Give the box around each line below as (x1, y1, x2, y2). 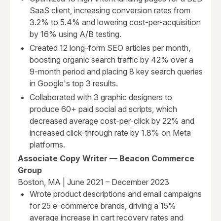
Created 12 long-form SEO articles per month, (30, 43, 190, 53)
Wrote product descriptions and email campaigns (30, 189, 202, 199)
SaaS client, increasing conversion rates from (30, 5, 190, 16)
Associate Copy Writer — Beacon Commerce (18, 153, 194, 164)
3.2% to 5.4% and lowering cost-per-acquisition (30, 17, 201, 28)
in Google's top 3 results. (30, 78, 118, 89)
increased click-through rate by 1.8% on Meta (30, 128, 191, 138)
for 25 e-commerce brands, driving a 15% (30, 201, 176, 211)
